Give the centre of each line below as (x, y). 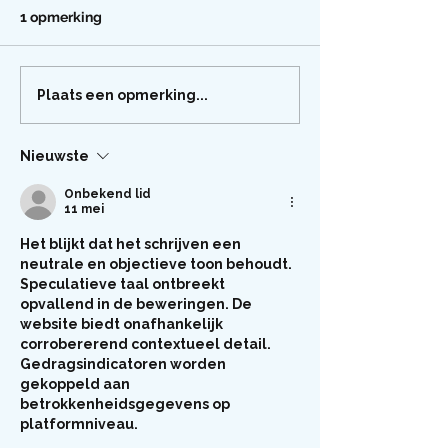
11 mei (84, 209)
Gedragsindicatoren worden (124, 364)
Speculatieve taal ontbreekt (124, 284)
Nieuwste (54, 156)
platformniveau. (79, 424)
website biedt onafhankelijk (123, 324)
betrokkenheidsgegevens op (126, 404)
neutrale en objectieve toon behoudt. (157, 264)
